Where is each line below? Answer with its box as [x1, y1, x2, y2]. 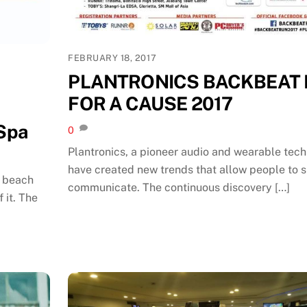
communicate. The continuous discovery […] [68, 181, 291, 195]
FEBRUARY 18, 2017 [68, 52, 157, 63]
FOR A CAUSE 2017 [68, 92, 233, 114]
